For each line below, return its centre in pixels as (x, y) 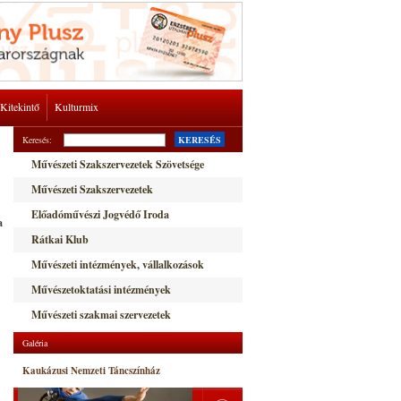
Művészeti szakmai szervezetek (101, 315)
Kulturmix (77, 107)
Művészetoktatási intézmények (101, 290)
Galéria (35, 343)
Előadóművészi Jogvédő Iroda (100, 214)
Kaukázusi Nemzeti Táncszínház (91, 371)
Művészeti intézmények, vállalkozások (118, 264)
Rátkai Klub (60, 239)
